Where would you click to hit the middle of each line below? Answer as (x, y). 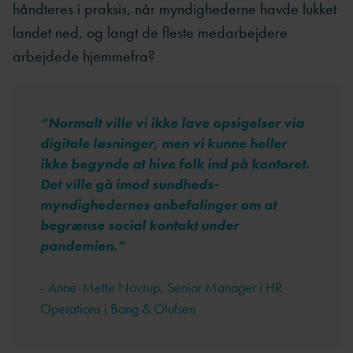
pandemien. (79, 246)
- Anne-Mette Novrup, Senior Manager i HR (161, 288)
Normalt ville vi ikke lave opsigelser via (176, 123)
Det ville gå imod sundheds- (129, 184)
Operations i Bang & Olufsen (118, 309)
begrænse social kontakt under (139, 225)
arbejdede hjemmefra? (84, 56)
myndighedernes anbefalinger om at (158, 205)
